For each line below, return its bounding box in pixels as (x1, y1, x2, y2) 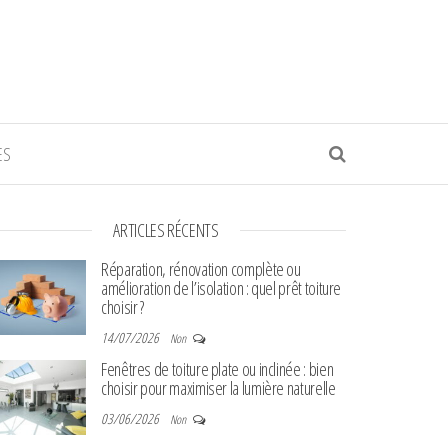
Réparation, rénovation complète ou (101, 257, 301, 281)
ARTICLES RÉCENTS (113, 218, 219, 242)
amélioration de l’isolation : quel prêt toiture (101, 276, 342, 300)
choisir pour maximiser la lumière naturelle (101, 376, 336, 400)
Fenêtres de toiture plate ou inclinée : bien (101, 357, 334, 381)
